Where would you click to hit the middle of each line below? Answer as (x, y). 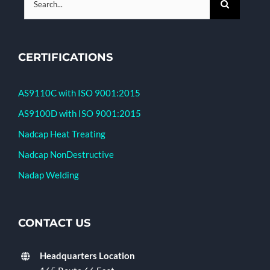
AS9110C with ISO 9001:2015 (79, 93)
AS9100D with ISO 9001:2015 (80, 114)
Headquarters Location (87, 256)
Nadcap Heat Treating (62, 134)
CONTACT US (54, 223)
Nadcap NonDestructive (66, 155)
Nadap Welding (49, 175)
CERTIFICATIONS (65, 58)
